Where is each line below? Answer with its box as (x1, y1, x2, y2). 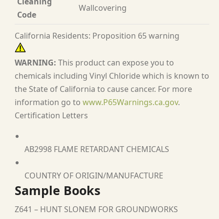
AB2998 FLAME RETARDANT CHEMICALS (24, 144, 169, 154)
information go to (15, 97, 83, 108)
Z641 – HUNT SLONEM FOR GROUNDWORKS (15, 204, 178, 215)
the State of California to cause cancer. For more (15, 84, 192, 94)
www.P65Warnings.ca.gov (83, 97, 178, 108)
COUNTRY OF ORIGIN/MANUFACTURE (24, 170, 163, 181)
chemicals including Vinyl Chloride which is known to (15, 70, 209, 81)
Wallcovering (79, 2, 127, 13)
